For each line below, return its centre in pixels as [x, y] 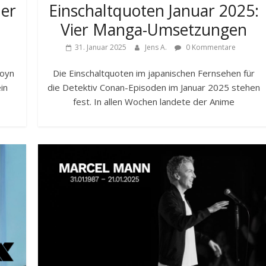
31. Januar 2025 [101, 47]
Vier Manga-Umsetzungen [154, 30]
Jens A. [157, 47]
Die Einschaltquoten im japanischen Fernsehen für [154, 73]
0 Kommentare [210, 47]
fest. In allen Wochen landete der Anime [154, 102]
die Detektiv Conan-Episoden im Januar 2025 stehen [154, 88]
